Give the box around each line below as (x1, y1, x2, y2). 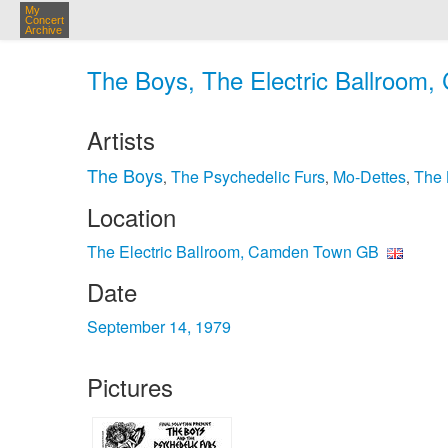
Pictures (87, 369, 173, 404)
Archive (25, 24, 62, 36)
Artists (87, 122, 155, 157)
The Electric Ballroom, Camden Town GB (87, 240, 379, 263)
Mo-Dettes (333, 165, 406, 188)
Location (87, 199, 176, 234)
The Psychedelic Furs (171, 165, 325, 188)
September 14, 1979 (87, 315, 231, 338)
